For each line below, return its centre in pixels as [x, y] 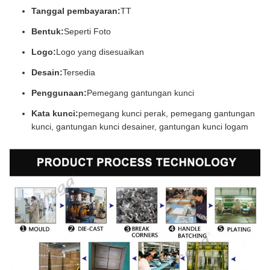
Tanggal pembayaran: [76, 11]
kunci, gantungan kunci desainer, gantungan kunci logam [140, 127]
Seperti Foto [87, 32]
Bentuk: [48, 32]
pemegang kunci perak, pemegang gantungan [167, 114]
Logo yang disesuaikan [100, 52]
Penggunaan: [59, 93]
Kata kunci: [55, 114]
